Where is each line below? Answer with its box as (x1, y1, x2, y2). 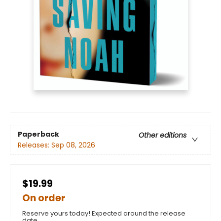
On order (22, 191, 65, 205)
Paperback (18, 129, 59, 139)
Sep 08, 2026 (51, 140, 95, 150)
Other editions (139, 130, 186, 140)
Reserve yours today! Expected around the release (22, 209, 185, 219)
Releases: (18, 140, 51, 150)
